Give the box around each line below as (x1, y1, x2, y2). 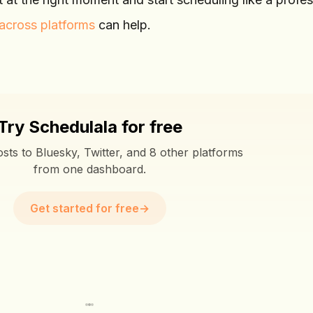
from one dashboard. (33, 162, 146, 176)
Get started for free (29, 201, 139, 215)
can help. (95, 17, 151, 32)
